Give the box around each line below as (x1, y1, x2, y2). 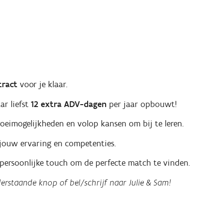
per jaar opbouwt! (106, 98, 177, 109)
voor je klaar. (17, 79, 67, 90)
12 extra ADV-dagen (31, 98, 107, 109)
